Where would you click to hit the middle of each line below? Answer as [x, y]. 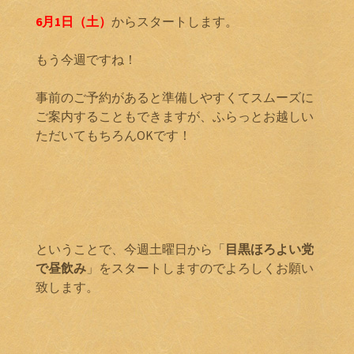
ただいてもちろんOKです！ [113, 135]
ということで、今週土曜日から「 [130, 249]
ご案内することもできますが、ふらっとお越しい [175, 116]
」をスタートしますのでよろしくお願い [200, 267]
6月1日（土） [73, 21]
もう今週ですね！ [86, 59]
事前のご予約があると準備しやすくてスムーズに [175, 97]
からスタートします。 [175, 21]
